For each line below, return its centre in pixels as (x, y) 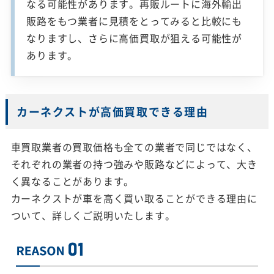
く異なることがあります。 (72, 181)
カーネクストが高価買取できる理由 (112, 112)
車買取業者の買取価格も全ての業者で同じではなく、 (134, 147)
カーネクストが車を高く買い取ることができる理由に (134, 198)
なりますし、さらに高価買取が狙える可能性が (135, 38)
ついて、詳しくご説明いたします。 (93, 216)
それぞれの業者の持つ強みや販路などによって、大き (134, 164)
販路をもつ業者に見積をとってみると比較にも (135, 21)
